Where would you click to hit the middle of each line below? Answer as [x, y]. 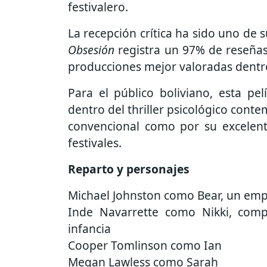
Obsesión [91, 50]
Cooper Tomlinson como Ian [145, 246]
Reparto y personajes [129, 169]
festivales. [95, 143]
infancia [89, 229]
